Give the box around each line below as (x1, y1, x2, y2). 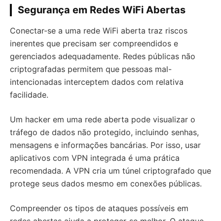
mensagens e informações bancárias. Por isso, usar (10, 140, 201, 150)
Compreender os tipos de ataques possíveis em (10, 203, 188, 213)
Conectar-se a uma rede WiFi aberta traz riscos (10, 26, 187, 36)
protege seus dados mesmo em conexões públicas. (10, 179, 202, 188)
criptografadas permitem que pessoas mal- (10, 64, 172, 74)
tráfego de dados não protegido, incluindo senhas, (10, 127, 199, 137)
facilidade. (10, 90, 48, 100)
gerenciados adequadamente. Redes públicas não (10, 51, 195, 61)
